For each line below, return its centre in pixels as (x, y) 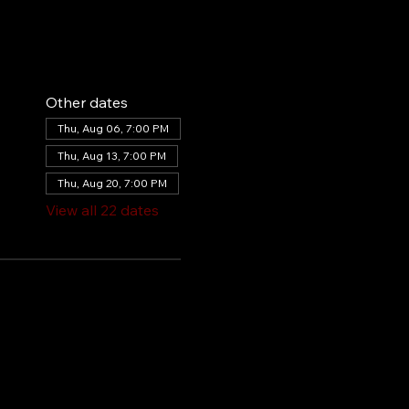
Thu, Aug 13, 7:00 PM (111, 156)
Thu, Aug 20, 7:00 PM (112, 183)
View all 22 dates (102, 210)
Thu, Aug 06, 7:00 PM (113, 128)
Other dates (86, 102)
